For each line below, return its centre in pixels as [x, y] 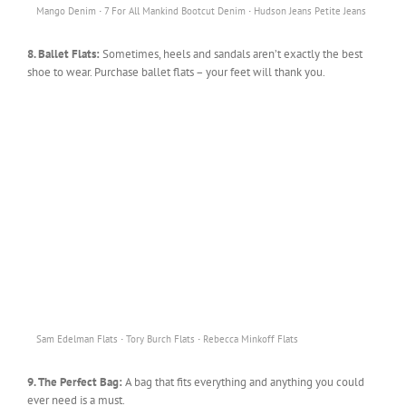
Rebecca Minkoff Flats [251, 338]
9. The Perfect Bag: [76, 382]
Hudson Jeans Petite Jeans [310, 10]
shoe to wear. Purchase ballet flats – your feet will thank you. [176, 72]
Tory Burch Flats [160, 338]
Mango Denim [66, 10]
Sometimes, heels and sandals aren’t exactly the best [232, 53]
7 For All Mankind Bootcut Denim [175, 10]
